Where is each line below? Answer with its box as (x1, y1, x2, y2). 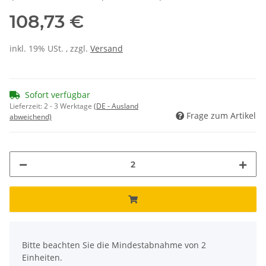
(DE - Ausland (94, 101, 138, 112)
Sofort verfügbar (25, 89, 90, 101)
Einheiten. (22, 252, 62, 264)
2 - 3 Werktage (44, 101, 94, 112)
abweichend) (9, 112, 52, 122)
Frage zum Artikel (186, 110, 256, 122)
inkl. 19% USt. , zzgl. (9, 43, 90, 55)
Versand (90, 43, 123, 55)
